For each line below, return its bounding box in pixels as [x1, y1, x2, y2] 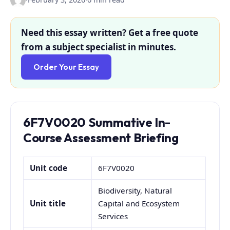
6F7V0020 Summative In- [23, 114, 171, 130]
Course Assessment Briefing [23, 130, 179, 146]
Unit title [30, 198, 66, 208]
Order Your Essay [33, 62, 99, 72]
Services [98, 210, 128, 221]
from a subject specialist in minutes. [21, 41, 176, 53]
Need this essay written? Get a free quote [21, 27, 198, 39]
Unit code [30, 162, 68, 173]
